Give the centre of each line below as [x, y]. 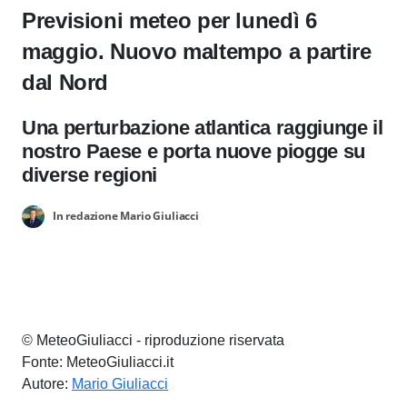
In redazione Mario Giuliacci [125, 215]
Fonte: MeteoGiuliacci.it [98, 362]
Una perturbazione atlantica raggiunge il [203, 128]
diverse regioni [90, 175]
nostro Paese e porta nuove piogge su [194, 151]
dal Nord [65, 82]
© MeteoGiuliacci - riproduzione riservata [153, 340]
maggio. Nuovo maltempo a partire [197, 51]
